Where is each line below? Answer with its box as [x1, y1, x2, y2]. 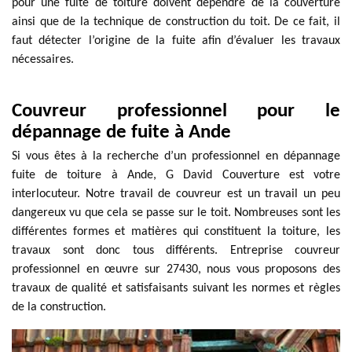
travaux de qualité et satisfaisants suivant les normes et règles [12, 282, 340, 295]
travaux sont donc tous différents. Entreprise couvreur [12, 244, 340, 257]
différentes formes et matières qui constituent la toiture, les [12, 225, 340, 238]
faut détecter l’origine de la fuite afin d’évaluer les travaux [12, 35, 340, 47]
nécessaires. [12, 53, 74, 66]
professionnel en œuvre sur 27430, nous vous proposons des [12, 263, 340, 276]
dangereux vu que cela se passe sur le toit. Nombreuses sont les [12, 207, 340, 219]
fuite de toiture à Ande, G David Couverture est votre [12, 169, 340, 181]
